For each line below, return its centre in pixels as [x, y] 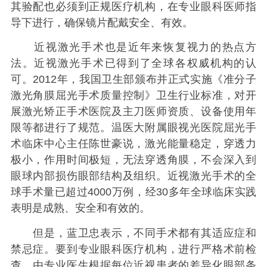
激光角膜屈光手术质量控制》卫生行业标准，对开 [133, 96]
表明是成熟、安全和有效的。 [80, 208]
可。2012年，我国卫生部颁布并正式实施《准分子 [133, 80]
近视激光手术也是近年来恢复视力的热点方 [133, 47]
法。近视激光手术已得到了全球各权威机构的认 [133, 63]
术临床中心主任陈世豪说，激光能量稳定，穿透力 [133, 144]
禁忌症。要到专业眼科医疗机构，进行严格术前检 [133, 249]
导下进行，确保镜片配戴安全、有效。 [102, 23]
